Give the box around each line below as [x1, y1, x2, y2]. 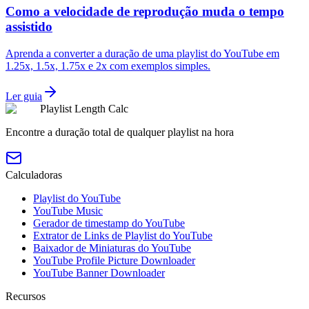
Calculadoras [6, 168, 62, 181]
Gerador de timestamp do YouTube [33, 217, 185, 229]
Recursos [6, 290, 46, 302]
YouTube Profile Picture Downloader [33, 254, 195, 266]
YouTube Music [33, 204, 103, 217]
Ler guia [6, 90, 42, 102]
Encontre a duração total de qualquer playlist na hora [6, 126, 234, 138]
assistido [6, 19, 52, 34]
